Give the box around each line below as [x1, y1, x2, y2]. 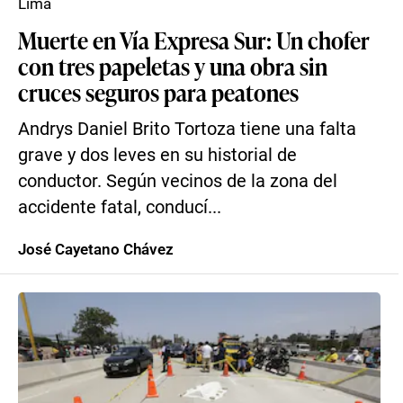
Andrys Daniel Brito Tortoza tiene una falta [18, 119, 356, 139]
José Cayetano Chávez [18, 240, 174, 258]
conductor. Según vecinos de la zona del [18, 171, 337, 192]
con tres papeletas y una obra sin [18, 49, 327, 82]
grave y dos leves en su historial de [18, 145, 297, 166]
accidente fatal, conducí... [18, 197, 221, 218]
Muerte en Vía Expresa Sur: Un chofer [18, 23, 370, 56]
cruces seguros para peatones [18, 76, 299, 108]
